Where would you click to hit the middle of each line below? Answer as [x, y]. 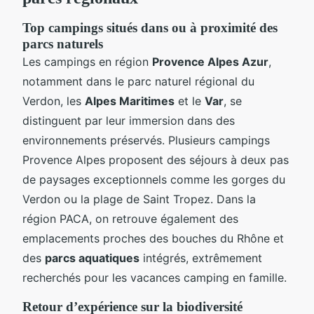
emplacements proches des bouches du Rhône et [153, 238]
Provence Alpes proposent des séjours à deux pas [156, 159]
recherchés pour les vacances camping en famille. [155, 277]
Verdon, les [54, 101]
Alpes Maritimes [130, 101]
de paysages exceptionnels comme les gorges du [154, 179]
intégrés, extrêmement [201, 258]
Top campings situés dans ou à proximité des [150, 27]
